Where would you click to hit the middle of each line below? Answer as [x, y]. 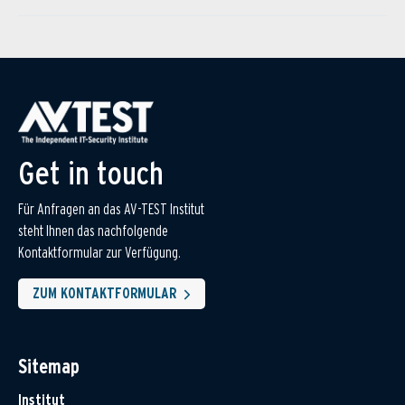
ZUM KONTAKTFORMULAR [104, 294]
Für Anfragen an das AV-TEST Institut [111, 210]
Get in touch [91, 173]
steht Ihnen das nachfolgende [93, 231]
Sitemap [49, 367]
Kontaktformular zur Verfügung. [99, 253]
